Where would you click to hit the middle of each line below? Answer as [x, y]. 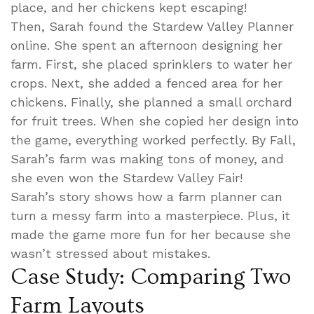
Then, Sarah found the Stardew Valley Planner [152, 26]
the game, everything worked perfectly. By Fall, [153, 139]
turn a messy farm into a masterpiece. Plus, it [150, 215]
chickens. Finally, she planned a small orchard [151, 102]
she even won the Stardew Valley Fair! [127, 177]
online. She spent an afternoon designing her [146, 45]
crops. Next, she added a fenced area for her [146, 83]
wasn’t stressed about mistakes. [110, 253]
